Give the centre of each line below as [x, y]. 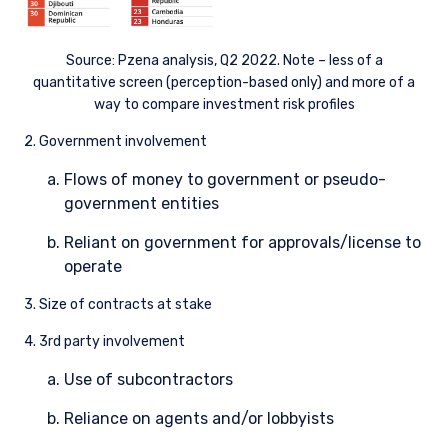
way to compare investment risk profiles [224, 104]
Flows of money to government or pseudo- [225, 179]
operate [93, 266]
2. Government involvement [115, 141]
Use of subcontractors [148, 379]
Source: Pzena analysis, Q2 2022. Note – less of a [224, 60]
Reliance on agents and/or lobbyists [199, 418]
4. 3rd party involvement [104, 341]
